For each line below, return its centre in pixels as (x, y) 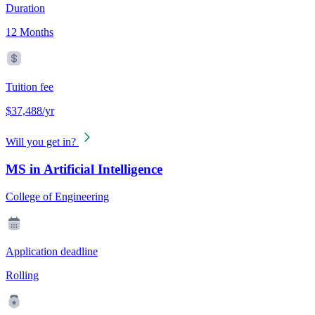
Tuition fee (30, 87)
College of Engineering (57, 196)
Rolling (22, 275)
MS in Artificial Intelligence (84, 169)
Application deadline (52, 251)
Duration (25, 8)
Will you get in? (41, 142)
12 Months (30, 32)
